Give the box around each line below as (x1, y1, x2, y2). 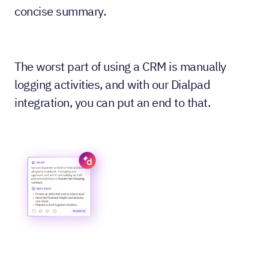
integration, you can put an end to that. (14, 94, 210, 110)
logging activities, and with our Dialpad (14, 76, 210, 92)
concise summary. (14, 3, 106, 19)
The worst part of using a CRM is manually (14, 58, 226, 74)
